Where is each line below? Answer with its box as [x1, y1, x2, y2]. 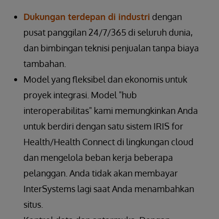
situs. [23, 198, 43, 210]
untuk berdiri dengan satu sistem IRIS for [23, 120, 183, 131]
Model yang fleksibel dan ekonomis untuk [23, 73, 187, 85]
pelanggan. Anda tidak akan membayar [23, 167, 178, 178]
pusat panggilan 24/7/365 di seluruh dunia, [23, 26, 193, 38]
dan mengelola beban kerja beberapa [23, 152, 173, 163]
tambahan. [23, 58, 66, 69]
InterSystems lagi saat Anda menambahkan [23, 183, 194, 194]
